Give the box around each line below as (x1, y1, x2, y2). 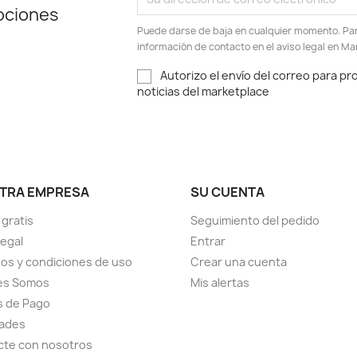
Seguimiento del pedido (190, 213, 320, 229)
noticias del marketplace (137, 84, 270, 100)
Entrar (190, 233, 226, 249)
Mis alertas (190, 275, 249, 291)
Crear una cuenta (190, 254, 287, 270)
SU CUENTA (190, 183, 265, 202)
